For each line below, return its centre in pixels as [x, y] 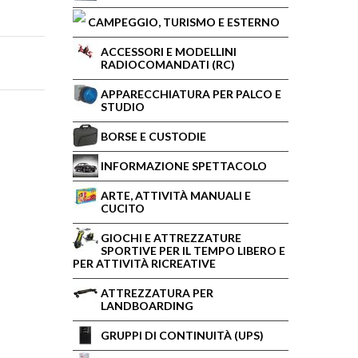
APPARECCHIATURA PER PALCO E [191, 94]
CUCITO [123, 208]
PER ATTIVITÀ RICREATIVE [144, 263]
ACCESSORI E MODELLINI [169, 52]
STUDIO [123, 107]
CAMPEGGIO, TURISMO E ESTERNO [184, 22]
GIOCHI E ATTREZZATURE [171, 238]
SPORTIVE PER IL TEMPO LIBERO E [193, 251]
